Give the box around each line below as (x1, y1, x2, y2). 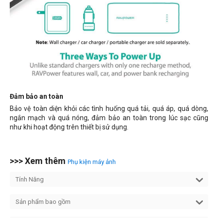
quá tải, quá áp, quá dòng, (127, 105, 209, 112)
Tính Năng (16, 176, 44, 183)
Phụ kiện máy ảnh (68, 158, 116, 165)
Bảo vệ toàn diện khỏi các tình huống (10, 105, 127, 112)
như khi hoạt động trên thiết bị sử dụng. (10, 123, 128, 131)
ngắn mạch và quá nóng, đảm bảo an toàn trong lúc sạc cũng (10, 114, 208, 122)
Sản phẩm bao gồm (16, 198, 71, 205)
